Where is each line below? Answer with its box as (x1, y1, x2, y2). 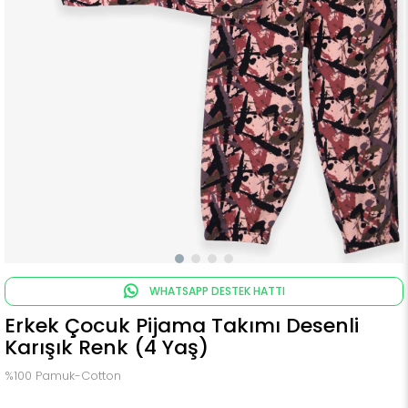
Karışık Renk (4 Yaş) (5, 333, 209, 362)
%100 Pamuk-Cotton (5, 367, 121, 384)
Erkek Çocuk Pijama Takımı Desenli (5, 311, 359, 340)
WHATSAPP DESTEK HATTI (146, 283, 285, 299)
